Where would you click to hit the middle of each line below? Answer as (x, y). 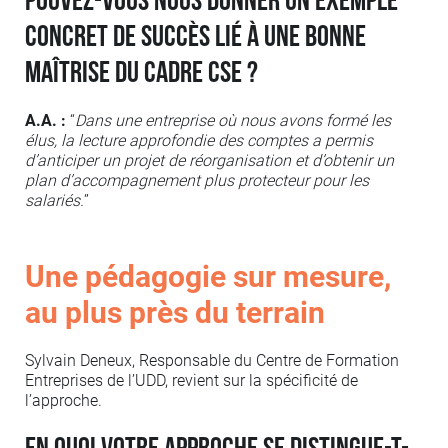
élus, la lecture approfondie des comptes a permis (199, 141)
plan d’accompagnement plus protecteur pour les (197, 181)
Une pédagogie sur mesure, (208, 277)
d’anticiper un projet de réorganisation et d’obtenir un (209, 161)
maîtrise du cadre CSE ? (141, 73)
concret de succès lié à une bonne (195, 37)
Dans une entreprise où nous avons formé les (233, 121)
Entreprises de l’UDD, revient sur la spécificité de (191, 381)
